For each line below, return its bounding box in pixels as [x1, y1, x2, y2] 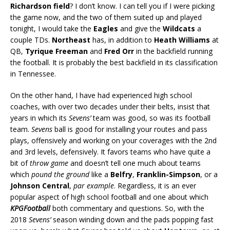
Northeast [52, 34, 90, 45]
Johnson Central [10, 180, 69, 190]
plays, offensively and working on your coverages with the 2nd [10, 135, 217, 145]
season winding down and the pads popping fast [51, 214, 214, 224]
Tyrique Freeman [25, 46, 88, 56]
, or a [200, 169, 218, 179]
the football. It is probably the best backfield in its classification [10, 57, 218, 67]
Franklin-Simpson [135, 169, 200, 179]
